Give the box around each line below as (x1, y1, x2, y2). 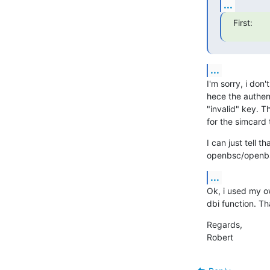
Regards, (206, 219, 242, 230)
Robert (206, 231, 233, 242)
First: (233, 17, 253, 28)
